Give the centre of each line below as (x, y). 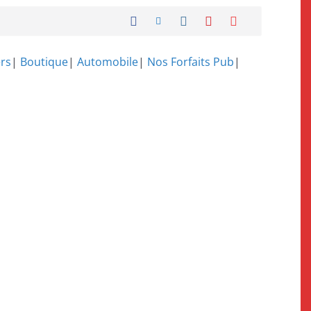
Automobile (108, 62)
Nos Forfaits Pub (191, 62)
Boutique (44, 62)
